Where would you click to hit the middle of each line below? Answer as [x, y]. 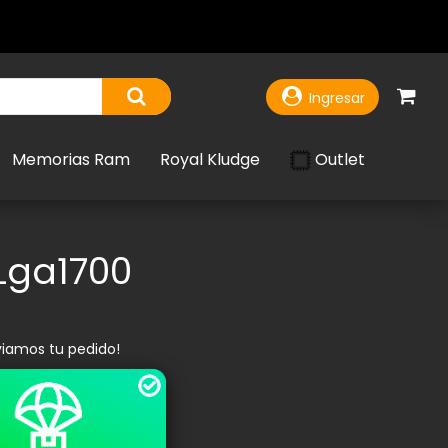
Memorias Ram [71, 159]
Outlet [340, 159]
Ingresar [337, 97]
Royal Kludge [210, 159]
